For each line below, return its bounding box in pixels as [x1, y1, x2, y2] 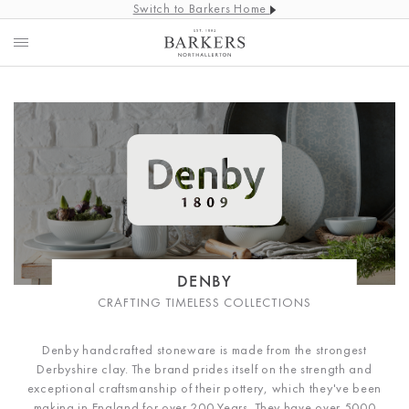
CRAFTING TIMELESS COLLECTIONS [98, 294, 311, 310]
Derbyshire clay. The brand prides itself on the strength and [37, 361, 372, 377]
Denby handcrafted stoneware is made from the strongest [42, 341, 367, 358]
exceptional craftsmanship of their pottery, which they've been [26, 380, 383, 396]
